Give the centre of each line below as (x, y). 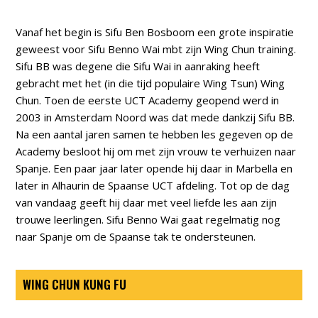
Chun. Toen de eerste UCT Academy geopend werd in (148, 100)
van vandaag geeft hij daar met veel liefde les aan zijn (147, 202)
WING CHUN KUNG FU (75, 284)
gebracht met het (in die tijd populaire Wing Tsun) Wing (150, 83)
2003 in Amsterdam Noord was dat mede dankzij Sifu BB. (155, 117)
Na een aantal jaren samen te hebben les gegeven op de (155, 134)
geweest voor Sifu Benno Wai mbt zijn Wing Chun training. (156, 49)
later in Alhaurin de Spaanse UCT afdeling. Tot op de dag (153, 185)
